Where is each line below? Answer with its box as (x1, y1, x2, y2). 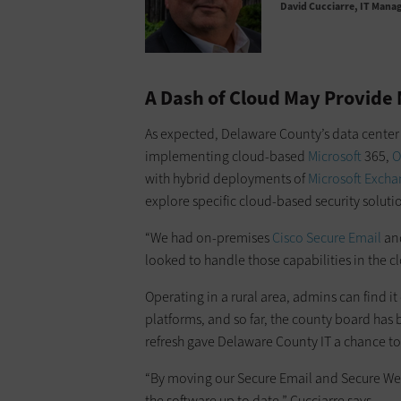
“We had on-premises (145, 228, 272, 248)
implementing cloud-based (145, 147, 308, 166)
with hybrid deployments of (145, 169, 308, 189)
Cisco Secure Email (272, 228, 381, 248)
